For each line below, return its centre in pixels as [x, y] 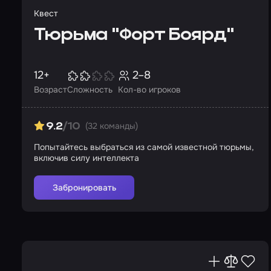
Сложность [90, 90]
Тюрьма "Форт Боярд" [134, 35]
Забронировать [84, 188]
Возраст [51, 90]
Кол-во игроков [149, 90]
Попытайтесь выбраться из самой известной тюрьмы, [144, 147]
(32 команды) [111, 126]
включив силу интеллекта [87, 158]
